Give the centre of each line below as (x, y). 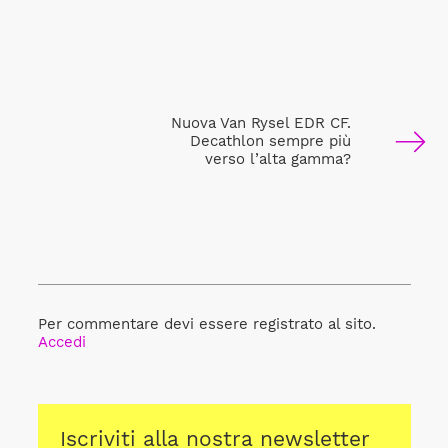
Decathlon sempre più (270, 140)
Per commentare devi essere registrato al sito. (206, 324)
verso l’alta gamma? (277, 158)
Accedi (61, 342)
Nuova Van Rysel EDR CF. (260, 122)
